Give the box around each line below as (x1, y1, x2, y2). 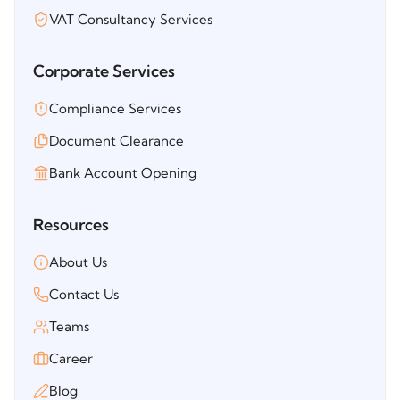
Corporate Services (33, 60, 175, 81)
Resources (33, 213, 109, 235)
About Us (49, 253, 107, 271)
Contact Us (49, 285, 119, 303)
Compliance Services (49, 99, 181, 117)
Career (49, 349, 93, 367)
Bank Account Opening (49, 163, 196, 181)
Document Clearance (49, 131, 184, 149)
